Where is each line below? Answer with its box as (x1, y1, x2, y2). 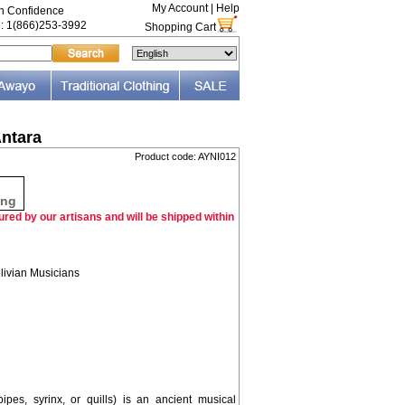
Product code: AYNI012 (134, 151, 236, 162)
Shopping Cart (144, 21, 216, 33)
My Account (151, 2, 208, 14)
